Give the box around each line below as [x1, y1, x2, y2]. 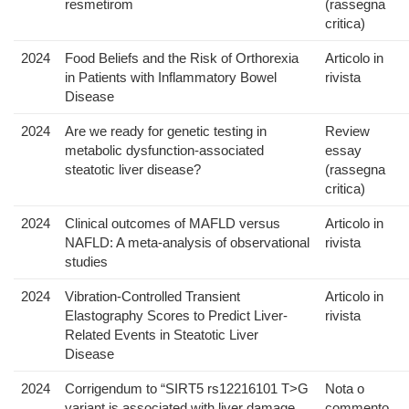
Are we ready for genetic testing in [65, 123, 267, 140]
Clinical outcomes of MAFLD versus [65, 215, 280, 232]
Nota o [325, 381, 364, 397]
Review [325, 123, 370, 140]
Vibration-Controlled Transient [65, 288, 240, 305]
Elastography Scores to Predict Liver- [65, 308, 288, 324]
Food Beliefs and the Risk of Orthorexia [65, 50, 299, 67]
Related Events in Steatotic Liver [65, 327, 258, 343]
